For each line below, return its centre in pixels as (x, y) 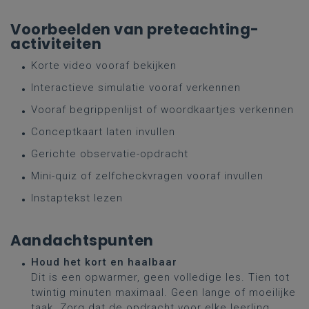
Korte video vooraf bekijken (104, 66)
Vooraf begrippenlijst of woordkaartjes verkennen (162, 110)
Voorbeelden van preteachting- (135, 29)
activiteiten (56, 44)
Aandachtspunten (82, 240)
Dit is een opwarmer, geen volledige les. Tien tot (160, 277)
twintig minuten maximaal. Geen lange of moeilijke (163, 292)
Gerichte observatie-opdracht (110, 154)
